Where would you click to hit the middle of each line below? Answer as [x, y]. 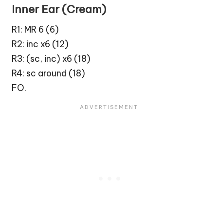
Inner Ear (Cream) [59, 9]
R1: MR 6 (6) [35, 30]
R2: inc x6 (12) [40, 44]
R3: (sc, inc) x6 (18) [51, 59]
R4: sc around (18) [48, 73]
